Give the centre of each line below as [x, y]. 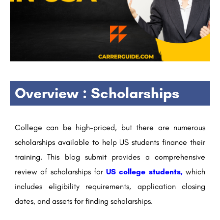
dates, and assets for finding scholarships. [84, 201]
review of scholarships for [61, 172]
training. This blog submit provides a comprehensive [110, 157]
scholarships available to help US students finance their [110, 142]
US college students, [144, 172]
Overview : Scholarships [97, 93]
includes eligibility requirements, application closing [110, 187]
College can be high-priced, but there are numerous [110, 128]
